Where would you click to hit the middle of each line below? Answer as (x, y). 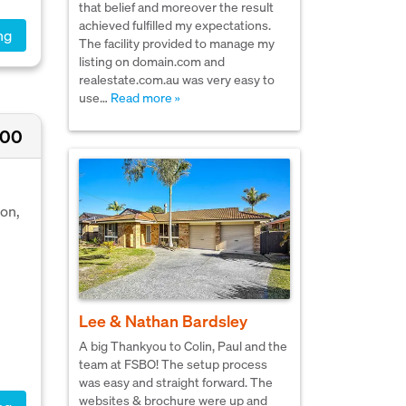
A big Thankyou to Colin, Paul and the (183, 346)
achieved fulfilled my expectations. (175, 24)
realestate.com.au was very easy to (177, 78)
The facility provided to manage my (177, 42)
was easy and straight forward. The (176, 382)
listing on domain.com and (152, 60)
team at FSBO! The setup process (173, 364)
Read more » (145, 97)
